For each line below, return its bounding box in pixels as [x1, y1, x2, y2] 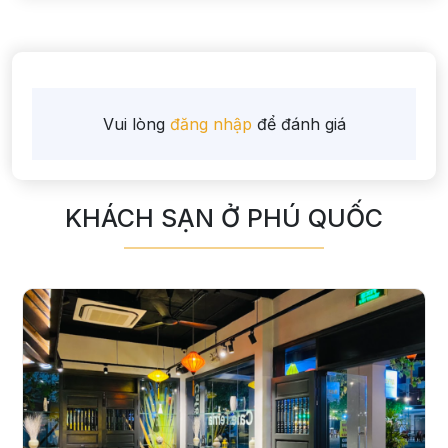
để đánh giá [256, 113, 346, 134]
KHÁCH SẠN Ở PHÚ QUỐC [65, 202, 383, 233]
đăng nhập [164, 113, 257, 134]
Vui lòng [102, 113, 165, 134]
